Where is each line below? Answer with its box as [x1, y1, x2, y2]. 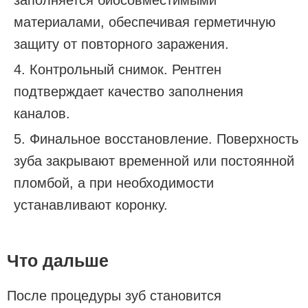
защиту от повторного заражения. [14, 36, 229, 52]
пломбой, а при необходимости [14, 175, 214, 190]
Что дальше [7, 250, 109, 270]
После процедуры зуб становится [7, 287, 221, 303]
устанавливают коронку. [14, 197, 168, 212]
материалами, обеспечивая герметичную [14, 14, 276, 30]
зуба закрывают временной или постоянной [14, 153, 294, 168]
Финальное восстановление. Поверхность [30, 131, 298, 146]
